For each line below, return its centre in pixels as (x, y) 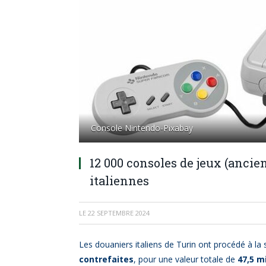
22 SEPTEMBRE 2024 (119, 213)
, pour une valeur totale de (186, 259)
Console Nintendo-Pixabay (142, 128)
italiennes (119, 180)
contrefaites (106, 259)
